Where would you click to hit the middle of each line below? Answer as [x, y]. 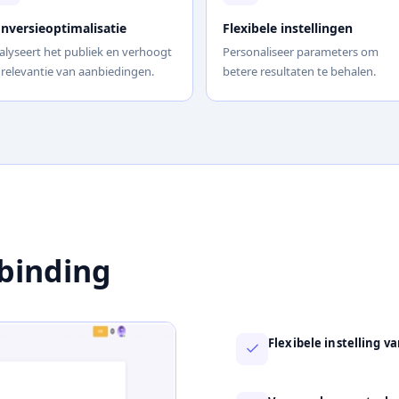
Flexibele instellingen [288, 28]
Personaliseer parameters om [301, 51]
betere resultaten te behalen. [299, 71]
